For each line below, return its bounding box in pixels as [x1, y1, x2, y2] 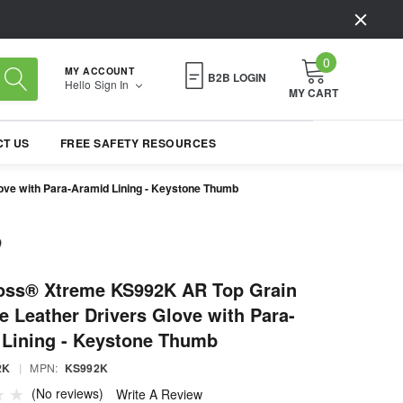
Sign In [94, 76, 131, 92]
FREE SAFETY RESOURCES [59, 135, 217, 152]
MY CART [289, 85, 338, 102]
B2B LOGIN [208, 69, 266, 86]
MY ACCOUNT [65, 63, 135, 77]
